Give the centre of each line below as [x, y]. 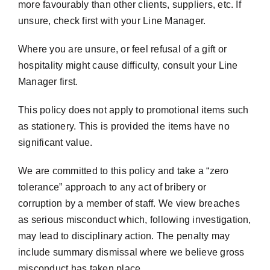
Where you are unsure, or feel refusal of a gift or [122, 49]
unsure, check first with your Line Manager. [112, 21]
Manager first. [48, 82]
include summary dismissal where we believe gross [131, 252]
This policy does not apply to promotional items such [133, 110]
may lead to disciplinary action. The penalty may [124, 236]
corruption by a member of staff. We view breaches [129, 203]
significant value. [55, 143]
